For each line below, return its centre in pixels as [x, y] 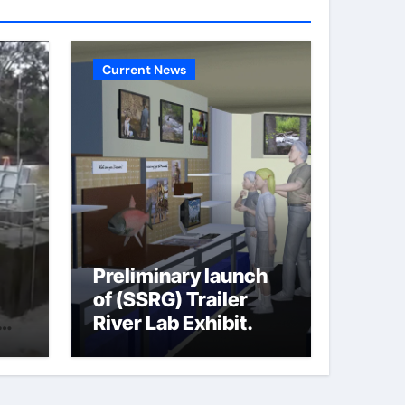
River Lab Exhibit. [173, 323]
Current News [144, 70]
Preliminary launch [180, 276]
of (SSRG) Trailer [170, 299]
